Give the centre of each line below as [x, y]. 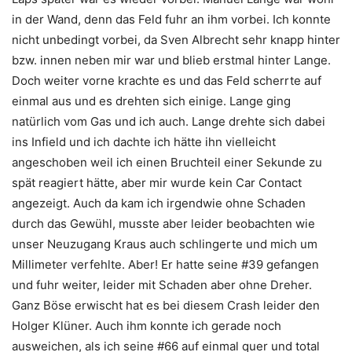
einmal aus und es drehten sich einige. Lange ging [151, 101]
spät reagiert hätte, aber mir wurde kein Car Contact [157, 183]
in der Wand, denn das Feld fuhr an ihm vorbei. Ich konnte [171, 20]
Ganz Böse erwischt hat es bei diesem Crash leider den [166, 306]
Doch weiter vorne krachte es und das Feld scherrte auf [167, 81]
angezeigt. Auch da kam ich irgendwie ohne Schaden [159, 203]
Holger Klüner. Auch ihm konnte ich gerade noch [147, 326]
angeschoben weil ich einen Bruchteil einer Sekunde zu [167, 163]
